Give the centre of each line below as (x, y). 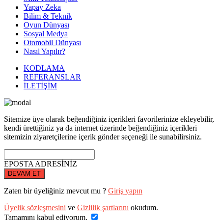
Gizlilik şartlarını (103, 207)
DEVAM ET (24, 174)
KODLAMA (44, 68)
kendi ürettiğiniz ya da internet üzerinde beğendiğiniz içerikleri (100, 128)
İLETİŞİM (40, 86)
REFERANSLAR (52, 77)
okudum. (143, 207)
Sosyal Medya (46, 34)
